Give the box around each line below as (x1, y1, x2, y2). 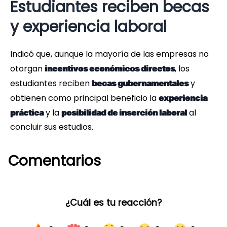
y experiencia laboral (10, 16, 167, 38)
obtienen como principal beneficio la (10, 92, 159, 104)
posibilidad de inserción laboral (61, 107, 187, 118)
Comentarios (8, 151, 101, 171)
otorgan (10, 63, 45, 75)
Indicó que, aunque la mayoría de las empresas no (10, 48, 209, 60)
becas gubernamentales (92, 78, 188, 89)
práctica (10, 107, 44, 118)
